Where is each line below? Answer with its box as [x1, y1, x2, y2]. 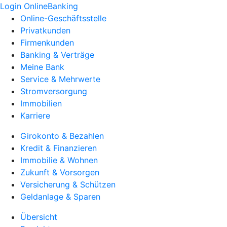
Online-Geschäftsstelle [20, 13, 106, 23]
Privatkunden [20, 25, 70, 35]
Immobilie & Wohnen [20, 155, 98, 165]
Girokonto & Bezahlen [20, 131, 104, 141]
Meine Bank [20, 62, 64, 72]
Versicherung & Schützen [20, 179, 116, 190]
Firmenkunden [20, 37, 74, 48]
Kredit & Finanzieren [20, 143, 97, 153]
